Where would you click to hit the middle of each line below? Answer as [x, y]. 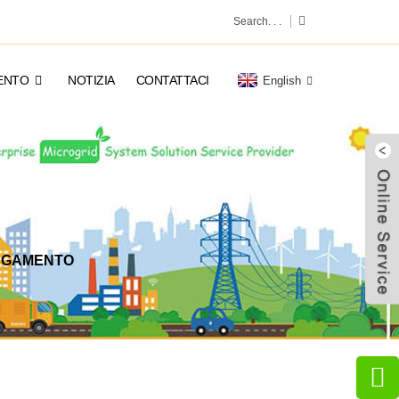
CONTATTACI [172, 80]
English [282, 80]
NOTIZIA [91, 80]
